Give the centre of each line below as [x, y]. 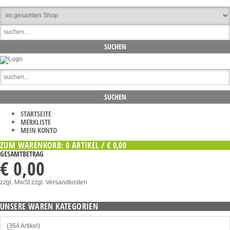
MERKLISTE [36, 122]
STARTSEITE [36, 114]
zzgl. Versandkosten [59, 182]
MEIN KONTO [39, 130]
